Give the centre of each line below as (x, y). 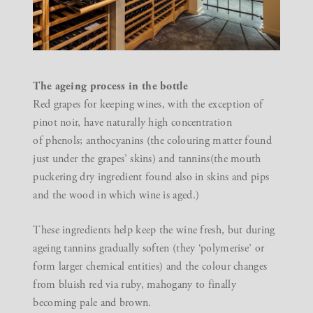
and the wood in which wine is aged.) (116, 195)
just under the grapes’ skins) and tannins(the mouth (147, 159)
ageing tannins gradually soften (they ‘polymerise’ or (149, 248)
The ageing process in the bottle (110, 86)
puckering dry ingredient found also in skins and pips (151, 177)
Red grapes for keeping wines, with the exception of (148, 104)
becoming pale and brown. (92, 303)
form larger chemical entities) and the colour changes (150, 266)
